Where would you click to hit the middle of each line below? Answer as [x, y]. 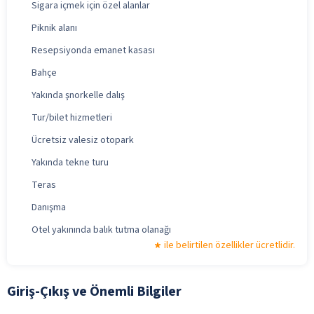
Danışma [49, 207]
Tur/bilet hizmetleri [72, 117]
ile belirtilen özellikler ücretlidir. [230, 245]
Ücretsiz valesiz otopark [83, 140]
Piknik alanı [54, 28]
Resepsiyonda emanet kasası [93, 50]
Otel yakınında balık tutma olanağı [101, 230]
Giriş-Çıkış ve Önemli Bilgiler [94, 291]
